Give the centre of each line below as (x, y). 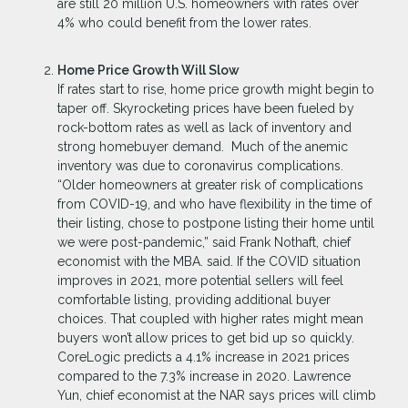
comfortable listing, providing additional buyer (194, 300)
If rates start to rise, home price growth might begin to (216, 90)
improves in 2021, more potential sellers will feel (200, 281)
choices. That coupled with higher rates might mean (210, 319)
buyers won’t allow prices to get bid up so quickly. (206, 338)
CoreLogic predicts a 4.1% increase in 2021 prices (204, 357)
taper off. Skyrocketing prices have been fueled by (206, 109)
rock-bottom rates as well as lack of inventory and (204, 128)
